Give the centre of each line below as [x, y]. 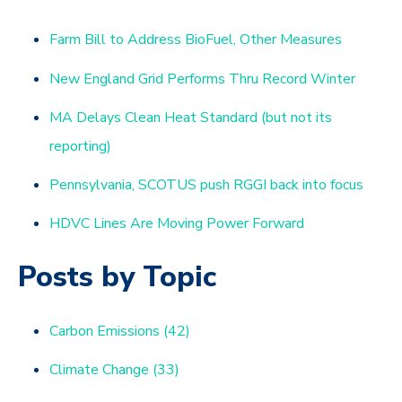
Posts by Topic [117, 277]
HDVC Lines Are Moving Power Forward [177, 224]
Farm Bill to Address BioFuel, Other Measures [196, 40]
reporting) [81, 146]
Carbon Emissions [107, 332]
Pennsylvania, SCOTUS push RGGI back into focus [207, 184]
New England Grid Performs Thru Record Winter [203, 79]
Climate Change [101, 370]
